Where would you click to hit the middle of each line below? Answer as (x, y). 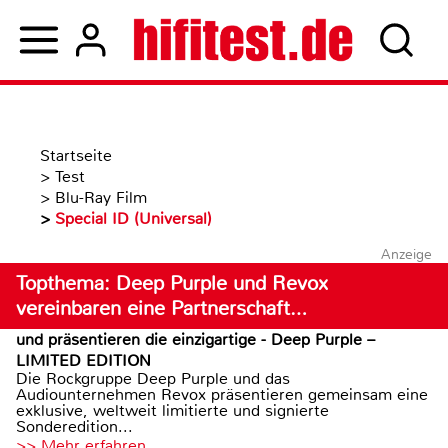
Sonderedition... (74, 426)
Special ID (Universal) (133, 218)
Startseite (76, 155)
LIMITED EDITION (83, 360)
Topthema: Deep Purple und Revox (172, 283)
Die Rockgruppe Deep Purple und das (153, 378)
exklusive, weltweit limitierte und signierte (172, 410)
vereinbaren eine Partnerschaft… (161, 308)
